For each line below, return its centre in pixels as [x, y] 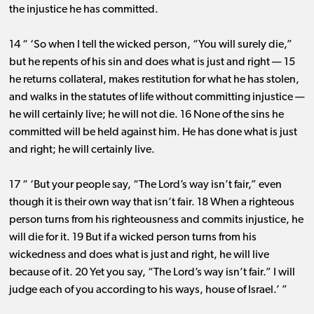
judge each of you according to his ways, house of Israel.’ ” [148, 291]
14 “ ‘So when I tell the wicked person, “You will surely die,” [150, 45]
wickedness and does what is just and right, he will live [139, 255]
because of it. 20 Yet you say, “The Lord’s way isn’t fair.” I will [152, 273]
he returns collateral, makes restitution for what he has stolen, [154, 80]
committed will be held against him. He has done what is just [153, 133]
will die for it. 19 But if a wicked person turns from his [132, 238]
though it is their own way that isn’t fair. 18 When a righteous [151, 203]
